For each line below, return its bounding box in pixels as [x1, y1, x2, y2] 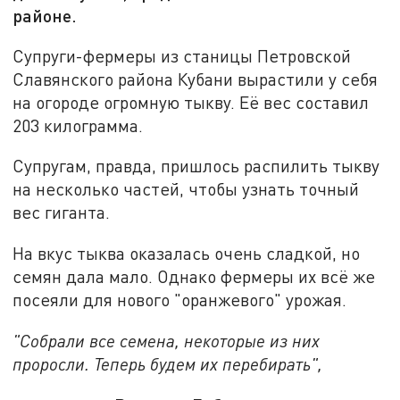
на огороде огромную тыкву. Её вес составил [12, 91, 370, 112]
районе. [12, 4, 78, 27]
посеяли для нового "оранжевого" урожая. [12, 289, 347, 311]
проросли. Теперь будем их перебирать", [12, 353, 323, 374]
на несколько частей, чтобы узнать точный [12, 179, 360, 200]
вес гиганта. [12, 202, 111, 223]
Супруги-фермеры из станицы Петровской [12, 45, 352, 66]
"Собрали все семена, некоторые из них [12, 329, 321, 351]
